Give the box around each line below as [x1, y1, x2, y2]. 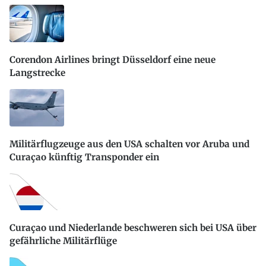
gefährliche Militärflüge [9, 235, 117, 247]
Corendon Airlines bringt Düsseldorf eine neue [9, 54, 216, 66]
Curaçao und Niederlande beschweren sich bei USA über [9, 222, 256, 234]
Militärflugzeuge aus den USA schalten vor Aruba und [9, 138, 249, 150]
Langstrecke [9, 67, 65, 79]
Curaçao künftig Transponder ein [9, 151, 159, 163]
